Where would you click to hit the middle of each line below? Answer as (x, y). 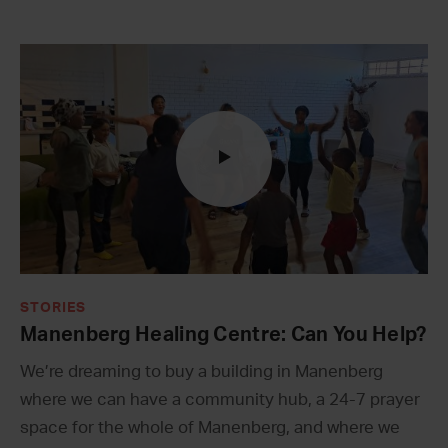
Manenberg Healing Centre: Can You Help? (223, 334)
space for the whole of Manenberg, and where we (210, 427)
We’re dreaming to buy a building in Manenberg (201, 371)
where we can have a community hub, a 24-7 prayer (220, 399)
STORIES (53, 307)
